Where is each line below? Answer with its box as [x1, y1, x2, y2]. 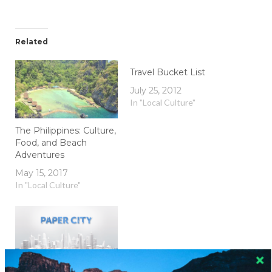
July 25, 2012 [130, 84, 182, 96]
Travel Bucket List [130, 66, 205, 78]
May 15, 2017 [15, 168, 68, 179]
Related [15, 36, 48, 46]
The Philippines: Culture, [15, 125, 116, 137]
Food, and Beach [15, 137, 87, 149]
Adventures [15, 149, 64, 161]
